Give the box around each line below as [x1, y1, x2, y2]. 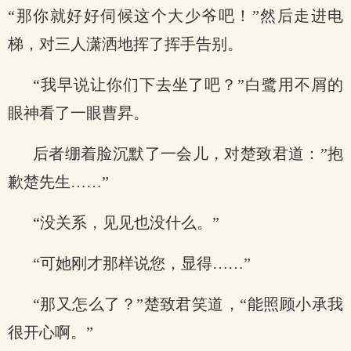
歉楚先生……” [8, 173, 109, 190]
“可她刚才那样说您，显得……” [33, 255, 251, 272]
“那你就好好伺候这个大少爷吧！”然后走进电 [8, 7, 343, 24]
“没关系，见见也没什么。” [33, 214, 219, 231]
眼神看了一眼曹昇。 [8, 104, 149, 121]
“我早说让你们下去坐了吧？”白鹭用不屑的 [33, 76, 343, 93]
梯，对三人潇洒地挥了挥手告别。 [8, 35, 243, 52]
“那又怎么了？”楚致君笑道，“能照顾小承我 [33, 295, 343, 313]
